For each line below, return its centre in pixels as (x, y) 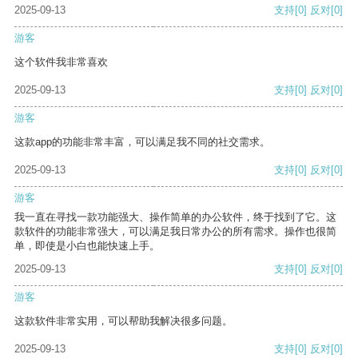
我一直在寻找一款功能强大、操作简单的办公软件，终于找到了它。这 (175, 217)
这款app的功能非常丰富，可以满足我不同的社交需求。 (142, 142)
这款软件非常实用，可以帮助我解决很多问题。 (123, 321)
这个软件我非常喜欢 (61, 62)
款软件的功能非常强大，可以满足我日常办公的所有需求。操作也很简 (175, 232)
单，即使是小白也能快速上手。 (87, 246)
